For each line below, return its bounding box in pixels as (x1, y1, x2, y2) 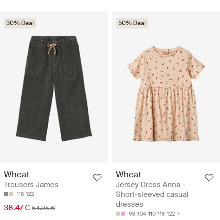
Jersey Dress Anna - (116, 180, 185, 190)
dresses (116, 199, 143, 210)
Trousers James (4, 180, 58, 190)
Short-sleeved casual (116, 190, 189, 200)
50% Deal (118, 19, 146, 27)
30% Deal (6, 19, 34, 27)
